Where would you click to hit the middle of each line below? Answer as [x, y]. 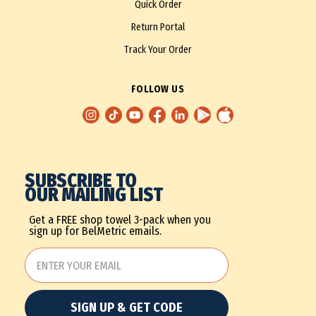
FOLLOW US [158, 90]
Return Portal [158, 28]
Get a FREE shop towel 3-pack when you [120, 220]
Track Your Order [158, 50]
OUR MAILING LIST [93, 195]
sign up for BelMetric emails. [95, 231]
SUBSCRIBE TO [80, 181]
